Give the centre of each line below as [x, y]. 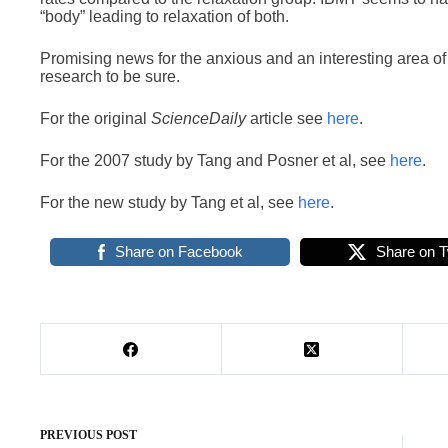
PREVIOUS [73, 435]
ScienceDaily [198, 118]
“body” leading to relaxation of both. [164, 16]
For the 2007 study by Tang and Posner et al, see [215, 160]
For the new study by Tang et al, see [169, 202]
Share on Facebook [178, 251]
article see [286, 118]
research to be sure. [110, 76]
